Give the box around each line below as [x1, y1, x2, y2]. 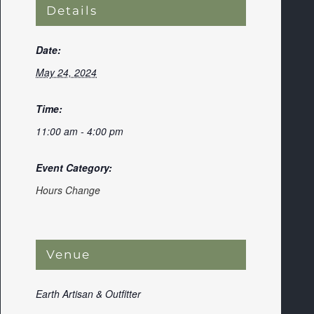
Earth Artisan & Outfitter [36, 287, 141, 301]
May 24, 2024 [36, 65, 97, 79]
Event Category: [36, 161, 112, 175]
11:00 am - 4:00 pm [36, 124, 123, 138]
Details [46, 4, 97, 18]
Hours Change [36, 183, 100, 197]
